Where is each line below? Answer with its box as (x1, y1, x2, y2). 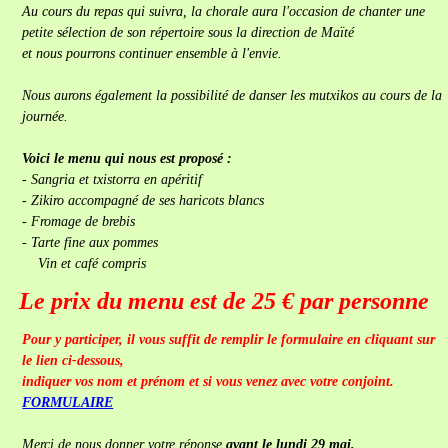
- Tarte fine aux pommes (22, 235, 159, 250)
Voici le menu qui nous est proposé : (22, 151, 233, 166)
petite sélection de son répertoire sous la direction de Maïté (22, 25, 355, 40)
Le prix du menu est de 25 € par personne (19, 288, 429, 314)
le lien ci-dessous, (22, 353, 125, 368)
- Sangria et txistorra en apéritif (22, 172, 203, 187)
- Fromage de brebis (22, 214, 136, 229)
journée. (22, 109, 69, 124)
